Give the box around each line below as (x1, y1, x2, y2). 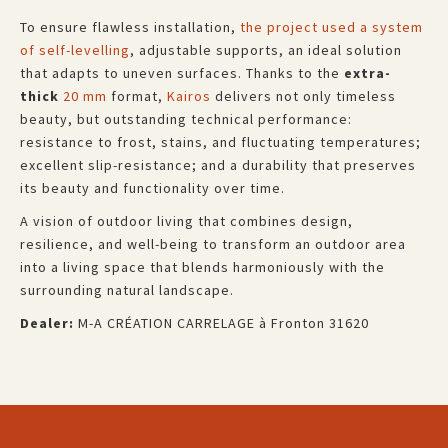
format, (107, 87, 167, 105)
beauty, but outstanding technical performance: (20, 110, 352, 128)
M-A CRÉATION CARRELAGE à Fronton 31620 (74, 314, 369, 332)
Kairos (167, 87, 211, 105)
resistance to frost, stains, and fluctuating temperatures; (20, 133, 421, 151)
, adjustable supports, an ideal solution (130, 41, 402, 59)
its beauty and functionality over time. (20, 179, 285, 197)
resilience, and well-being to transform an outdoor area (20, 235, 406, 253)
